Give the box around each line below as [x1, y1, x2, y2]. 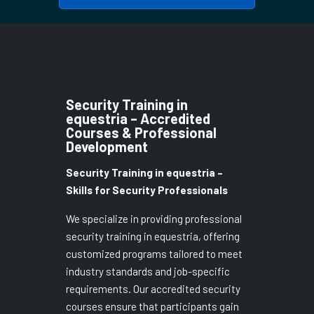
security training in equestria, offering [66, 230, 240, 243]
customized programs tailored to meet [66, 247, 243, 260]
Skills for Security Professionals [66, 184, 228, 196]
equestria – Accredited [66, 110, 210, 127]
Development [66, 138, 148, 155]
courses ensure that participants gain [66, 300, 239, 313]
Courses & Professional [66, 124, 217, 141]
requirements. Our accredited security [66, 282, 240, 295]
